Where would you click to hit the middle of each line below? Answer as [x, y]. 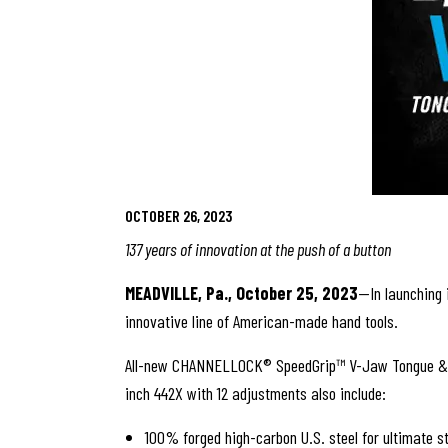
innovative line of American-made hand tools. [263, 321]
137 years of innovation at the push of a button [257, 249]
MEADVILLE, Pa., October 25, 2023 [241, 293]
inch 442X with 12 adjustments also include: [255, 393]
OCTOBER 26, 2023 [178, 215]
